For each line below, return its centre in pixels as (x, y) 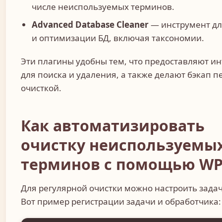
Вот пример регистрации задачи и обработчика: (121, 201)
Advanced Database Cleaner (90, 24)
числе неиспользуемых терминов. (103, 7)
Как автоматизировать (113, 125)
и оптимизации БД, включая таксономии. (118, 38)
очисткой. (41, 88)
